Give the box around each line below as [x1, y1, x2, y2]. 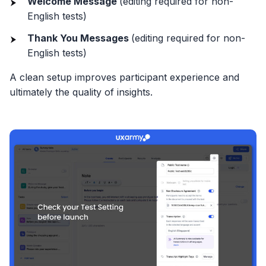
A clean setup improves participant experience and [9, 71, 239, 84]
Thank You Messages [27, 32, 131, 45]
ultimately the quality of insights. [9, 86, 153, 99]
